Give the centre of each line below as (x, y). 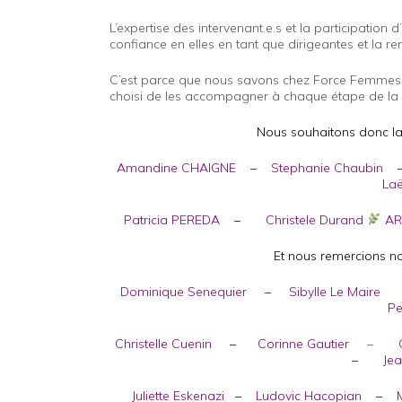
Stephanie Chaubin (328, 168)
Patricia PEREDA (171, 220)
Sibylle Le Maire (334, 292)
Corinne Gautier (304, 344)
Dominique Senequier (183, 292)
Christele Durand (316, 220)
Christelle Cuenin (164, 344)
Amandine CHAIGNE (177, 168)
